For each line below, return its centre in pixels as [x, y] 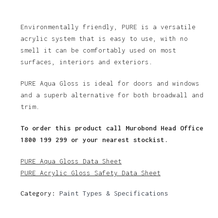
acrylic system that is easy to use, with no [104, 38]
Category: [40, 193]
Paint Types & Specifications [114, 193]
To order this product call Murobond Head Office [112, 128]
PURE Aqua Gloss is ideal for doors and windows [110, 83]
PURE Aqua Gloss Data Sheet [71, 161]
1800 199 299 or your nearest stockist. [94, 139]
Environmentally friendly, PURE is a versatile [108, 27]
